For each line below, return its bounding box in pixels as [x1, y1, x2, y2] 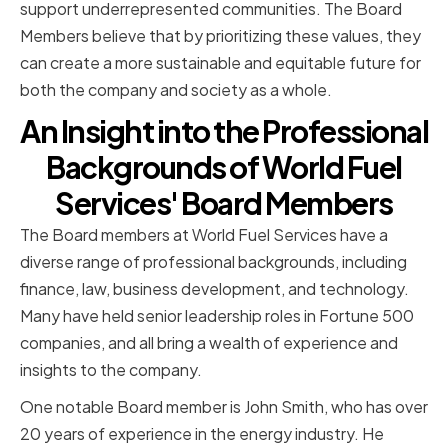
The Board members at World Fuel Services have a [20, 224, 388, 246]
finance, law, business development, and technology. [20, 278, 409, 300]
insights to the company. [20, 359, 202, 381]
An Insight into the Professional [20, 112, 428, 151]
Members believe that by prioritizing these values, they [20, 25, 421, 47]
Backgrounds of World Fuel [46, 148, 402, 187]
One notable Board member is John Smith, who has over [20, 396, 428, 418]
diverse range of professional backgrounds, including [20, 251, 407, 273]
